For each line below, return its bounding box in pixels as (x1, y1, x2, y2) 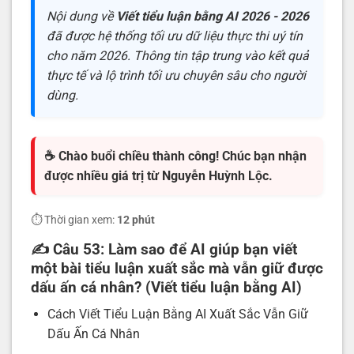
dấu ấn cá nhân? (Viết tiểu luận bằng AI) (31, 277, 302, 296)
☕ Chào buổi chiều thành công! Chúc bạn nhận (44, 148, 307, 164)
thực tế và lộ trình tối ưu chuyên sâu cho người (47, 67, 306, 83)
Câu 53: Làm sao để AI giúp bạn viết (53, 239, 297, 258)
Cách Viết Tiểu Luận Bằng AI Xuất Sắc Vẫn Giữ (47, 307, 308, 322)
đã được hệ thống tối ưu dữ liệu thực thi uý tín (47, 28, 303, 43)
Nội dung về (47, 8, 116, 24)
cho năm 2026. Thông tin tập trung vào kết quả (47, 47, 309, 63)
